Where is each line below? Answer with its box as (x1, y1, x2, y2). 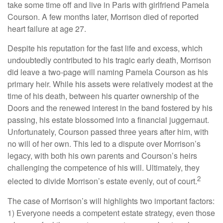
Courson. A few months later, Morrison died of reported (7, 11, 199, 23)
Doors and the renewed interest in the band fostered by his (7, 102, 213, 114)
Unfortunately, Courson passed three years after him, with (7, 126, 209, 138)
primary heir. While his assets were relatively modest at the (7, 78, 213, 90)
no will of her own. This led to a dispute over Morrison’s (7, 138, 201, 150)
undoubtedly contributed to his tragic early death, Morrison (7, 54, 211, 66)
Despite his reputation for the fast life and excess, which (7, 42, 203, 54)
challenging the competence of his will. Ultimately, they (7, 162, 200, 174)
